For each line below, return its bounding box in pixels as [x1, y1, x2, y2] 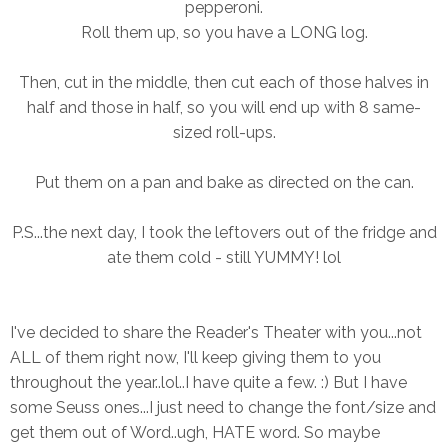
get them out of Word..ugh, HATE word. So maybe [10, 423, 380, 443]
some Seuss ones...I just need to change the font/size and [10, 398, 436, 418]
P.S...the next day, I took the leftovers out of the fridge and [11, 223, 437, 243]
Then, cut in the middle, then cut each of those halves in [19, 73, 429, 93]
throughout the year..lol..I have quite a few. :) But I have [10, 373, 407, 393]
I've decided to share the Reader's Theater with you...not [10, 323, 422, 343]
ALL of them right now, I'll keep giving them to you [10, 348, 381, 368]
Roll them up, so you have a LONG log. [80, 23, 368, 43]
